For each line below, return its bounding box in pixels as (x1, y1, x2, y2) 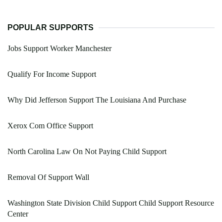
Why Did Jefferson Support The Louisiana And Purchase (7, 96, 186, 105)
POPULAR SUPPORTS (7, 23, 94, 32)
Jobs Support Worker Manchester (7, 44, 111, 53)
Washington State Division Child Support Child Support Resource (7, 199, 214, 208)
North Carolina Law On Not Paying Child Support (7, 147, 166, 156)
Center (7, 210, 28, 219)
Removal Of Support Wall (7, 173, 89, 182)
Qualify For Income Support (7, 70, 96, 79)
